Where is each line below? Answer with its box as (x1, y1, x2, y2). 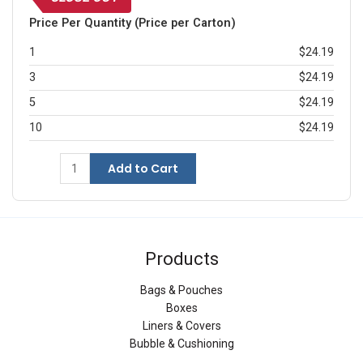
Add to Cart (107, 160, 178, 177)
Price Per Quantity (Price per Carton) (29, 16, 236, 31)
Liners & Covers (142, 318, 221, 332)
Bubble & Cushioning (129, 336, 234, 350)
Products (144, 249, 219, 270)
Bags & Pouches (140, 283, 223, 297)
